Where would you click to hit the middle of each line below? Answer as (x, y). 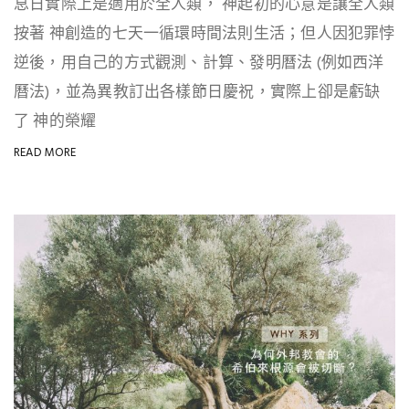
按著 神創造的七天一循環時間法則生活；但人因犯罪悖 (204, 34)
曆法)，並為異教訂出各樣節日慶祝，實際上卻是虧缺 (197, 92)
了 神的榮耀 (55, 121)
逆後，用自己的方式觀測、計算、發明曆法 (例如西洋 (199, 63)
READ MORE (45, 152)
